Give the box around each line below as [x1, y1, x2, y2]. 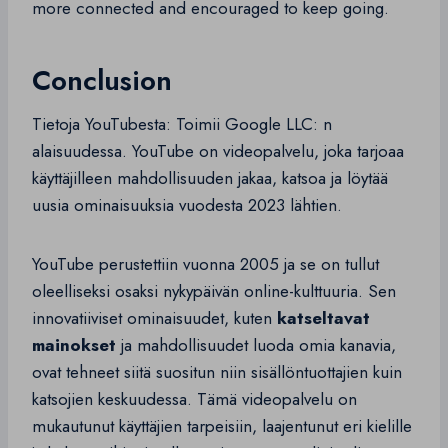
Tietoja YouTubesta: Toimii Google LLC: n [32, 112, 332, 137]
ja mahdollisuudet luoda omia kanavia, [116, 333, 396, 358]
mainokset [32, 333, 116, 358]
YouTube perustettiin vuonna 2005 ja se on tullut [32, 252, 379, 277]
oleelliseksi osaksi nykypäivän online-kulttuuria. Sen [32, 279, 396, 304]
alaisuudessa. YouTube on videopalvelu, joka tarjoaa [32, 139, 404, 164]
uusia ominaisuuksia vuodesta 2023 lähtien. [32, 193, 342, 218]
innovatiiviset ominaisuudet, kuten [32, 306, 277, 331]
